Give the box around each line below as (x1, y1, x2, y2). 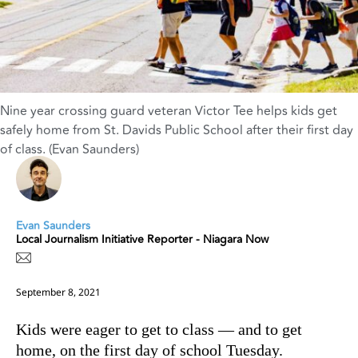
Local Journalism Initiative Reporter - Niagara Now (16, 230, 268, 248)
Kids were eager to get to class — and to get (16, 320, 302, 338)
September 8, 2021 (16, 284, 101, 299)
